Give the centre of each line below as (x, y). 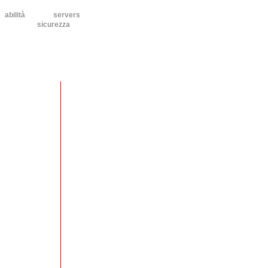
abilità (15, 15)
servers (67, 15)
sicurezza (54, 25)
